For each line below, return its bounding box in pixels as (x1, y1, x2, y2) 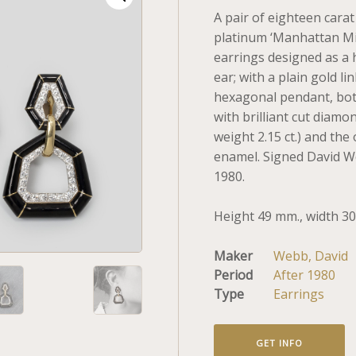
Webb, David (273, 247, 348, 265)
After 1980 (273, 266, 335, 284)
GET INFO (256, 336, 303, 349)
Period (214, 266, 253, 284)
